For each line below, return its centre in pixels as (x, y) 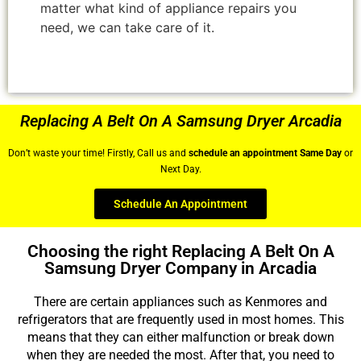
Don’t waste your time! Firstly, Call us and (98, 153)
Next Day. (180, 169)
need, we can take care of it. (127, 27)
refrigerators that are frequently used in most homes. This (180, 320)
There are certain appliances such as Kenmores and (180, 302)
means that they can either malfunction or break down (180, 338)
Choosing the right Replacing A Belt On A (180, 252)
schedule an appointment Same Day (265, 153)
